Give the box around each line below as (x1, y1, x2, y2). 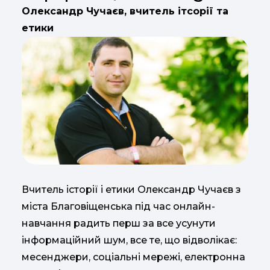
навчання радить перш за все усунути (22, 217, 216, 229)
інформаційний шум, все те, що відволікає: (22, 234, 237, 246)
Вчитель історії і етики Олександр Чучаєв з (22, 183, 241, 195)
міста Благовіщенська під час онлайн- (22, 200, 215, 212)
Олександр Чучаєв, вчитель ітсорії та (22, 5, 228, 17)
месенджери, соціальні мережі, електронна (22, 251, 245, 263)
